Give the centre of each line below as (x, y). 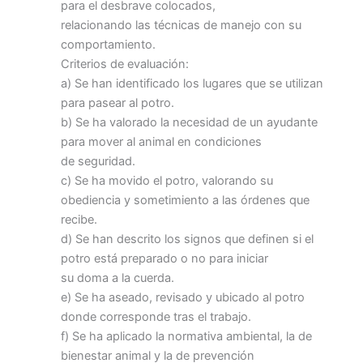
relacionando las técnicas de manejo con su (181, 25)
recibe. (79, 219)
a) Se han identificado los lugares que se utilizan (192, 83)
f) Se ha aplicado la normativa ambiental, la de (186, 336)
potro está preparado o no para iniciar (164, 258)
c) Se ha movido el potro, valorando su (167, 180)
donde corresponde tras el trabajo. (156, 316)
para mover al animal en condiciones (161, 141)
